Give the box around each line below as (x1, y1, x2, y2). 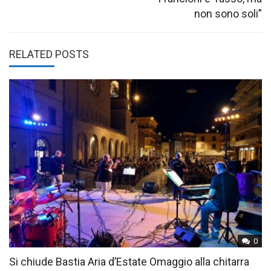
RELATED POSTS (9, 48, 89, 61)
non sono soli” (194, 7, 262, 21)
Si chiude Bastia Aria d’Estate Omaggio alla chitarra (9, 255, 249, 269)
